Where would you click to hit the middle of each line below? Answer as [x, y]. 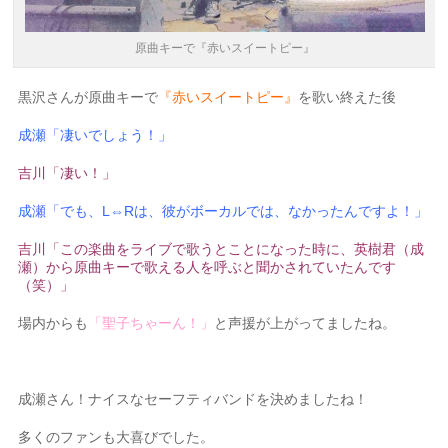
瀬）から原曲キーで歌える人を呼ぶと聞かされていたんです [207, 266]
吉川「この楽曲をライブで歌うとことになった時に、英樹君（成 [221, 248]
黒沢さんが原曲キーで [88, 96]
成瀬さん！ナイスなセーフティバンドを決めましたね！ [193, 398]
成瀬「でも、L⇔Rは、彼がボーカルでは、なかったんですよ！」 [223, 210]
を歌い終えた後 [347, 96]
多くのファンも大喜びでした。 [116, 436]
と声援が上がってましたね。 [305, 322]
